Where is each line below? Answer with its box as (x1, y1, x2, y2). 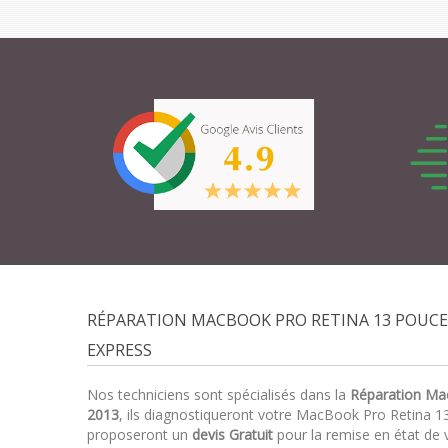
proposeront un (87, 425, 192, 444)
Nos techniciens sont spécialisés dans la (87, 385, 350, 404)
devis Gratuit (192, 425, 273, 444)
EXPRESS (87, 339, 152, 361)
